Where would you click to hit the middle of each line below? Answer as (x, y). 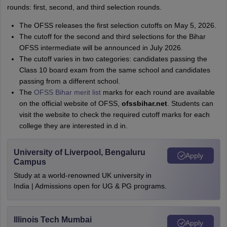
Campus (30, 162)
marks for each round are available (158, 92)
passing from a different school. (69, 81)
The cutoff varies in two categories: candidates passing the (113, 59)
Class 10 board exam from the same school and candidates (115, 70)
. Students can (190, 103)
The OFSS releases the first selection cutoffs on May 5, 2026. (118, 25)
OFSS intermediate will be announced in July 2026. (101, 48)
